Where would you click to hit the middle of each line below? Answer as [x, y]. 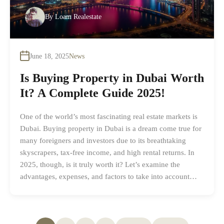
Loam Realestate [78, 16]
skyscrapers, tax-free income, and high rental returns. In [107, 152]
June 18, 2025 [49, 56]
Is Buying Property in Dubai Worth [112, 78]
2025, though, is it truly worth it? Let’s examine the [100, 164]
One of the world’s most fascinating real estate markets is [109, 116]
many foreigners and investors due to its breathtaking [103, 140]
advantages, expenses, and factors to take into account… [108, 176]
